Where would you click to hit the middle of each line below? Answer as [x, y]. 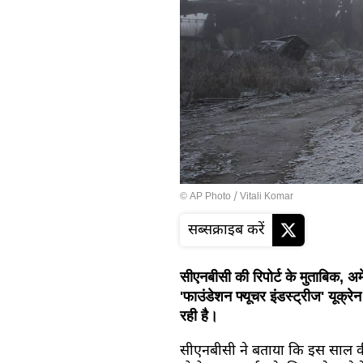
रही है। [199, 316]
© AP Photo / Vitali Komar [237, 197]
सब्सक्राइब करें [226, 231]
